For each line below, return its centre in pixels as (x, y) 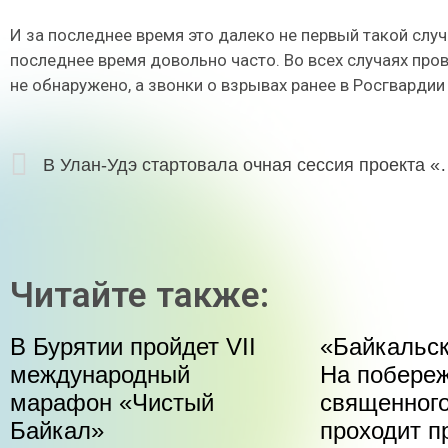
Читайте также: (139, 296)
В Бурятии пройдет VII (133, 347)
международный (100, 375)
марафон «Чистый (112, 403)
